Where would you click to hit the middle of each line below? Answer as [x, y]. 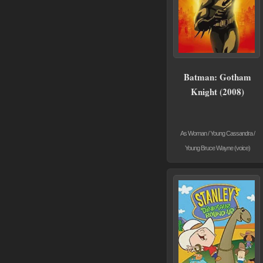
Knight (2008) [217, 91]
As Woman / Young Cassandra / [217, 133]
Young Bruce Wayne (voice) [217, 148]
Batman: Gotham [217, 77]
